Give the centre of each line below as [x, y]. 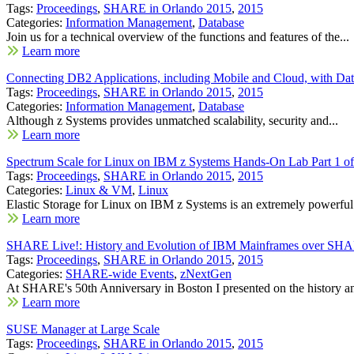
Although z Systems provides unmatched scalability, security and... [172, 120]
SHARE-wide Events [120, 273]
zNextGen [206, 273]
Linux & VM [99, 190]
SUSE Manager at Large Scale [83, 329]
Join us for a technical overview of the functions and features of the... [178, 36]
